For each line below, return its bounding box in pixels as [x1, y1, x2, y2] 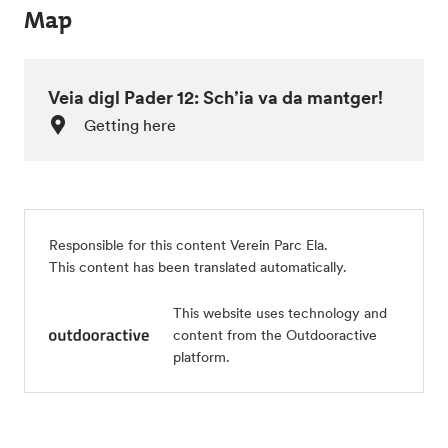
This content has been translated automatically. [49, 258, 347, 276]
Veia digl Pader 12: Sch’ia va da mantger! [48, 86, 383, 109]
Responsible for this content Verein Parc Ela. [49, 236, 328, 254]
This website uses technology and [173, 304, 387, 322]
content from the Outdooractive [173, 326, 377, 344]
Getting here [84, 115, 176, 135]
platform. [173, 348, 230, 366]
